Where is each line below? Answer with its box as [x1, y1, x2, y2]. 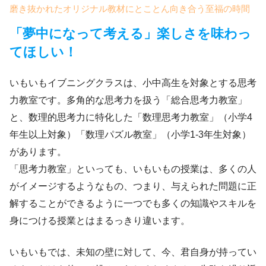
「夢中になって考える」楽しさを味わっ [9, 26, 251, 41]
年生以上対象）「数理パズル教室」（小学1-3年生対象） [9, 129, 251, 140]
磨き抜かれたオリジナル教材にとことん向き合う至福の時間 [9, 3, 250, 14]
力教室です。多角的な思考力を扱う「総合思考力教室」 [9, 95, 247, 106]
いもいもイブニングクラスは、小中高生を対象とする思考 [9, 78, 256, 88]
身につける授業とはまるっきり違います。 [9, 216, 190, 226]
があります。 [9, 147, 66, 157]
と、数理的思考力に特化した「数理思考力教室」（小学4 [9, 112, 252, 123]
